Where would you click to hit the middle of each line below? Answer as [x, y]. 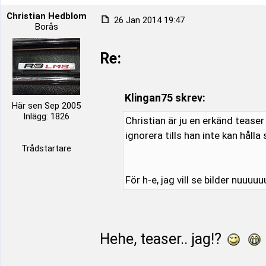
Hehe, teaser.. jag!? [162, 239]
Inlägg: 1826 [46, 116]
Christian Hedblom [46, 16]
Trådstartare [46, 148]
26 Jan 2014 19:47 [148, 20]
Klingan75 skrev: [165, 98]
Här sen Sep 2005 [46, 106]
